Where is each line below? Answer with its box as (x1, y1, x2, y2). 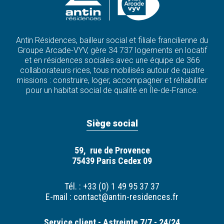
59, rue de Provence (74, 145, 150, 156)
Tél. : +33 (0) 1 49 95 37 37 (64, 181, 159, 192)
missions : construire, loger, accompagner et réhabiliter (16, 75, 207, 85)
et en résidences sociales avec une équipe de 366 (24, 55, 200, 65)
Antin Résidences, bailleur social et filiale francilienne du (16, 35, 208, 45)
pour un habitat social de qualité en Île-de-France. (25, 85, 198, 95)
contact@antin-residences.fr (73, 191, 178, 202)
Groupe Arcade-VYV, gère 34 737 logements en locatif (17, 45, 207, 55)
